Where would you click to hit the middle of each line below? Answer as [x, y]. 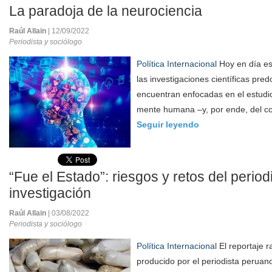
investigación [50, 193]
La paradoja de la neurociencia [106, 11]
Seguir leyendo [168, 124]
